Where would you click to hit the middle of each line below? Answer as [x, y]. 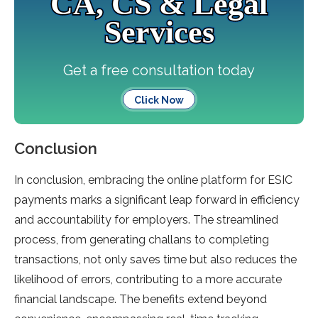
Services [159, 33]
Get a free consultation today [159, 71]
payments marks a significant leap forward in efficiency [157, 200]
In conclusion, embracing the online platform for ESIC [153, 180]
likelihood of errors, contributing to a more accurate [148, 280]
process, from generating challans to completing [142, 240]
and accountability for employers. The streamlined [146, 220]
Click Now [159, 100]
